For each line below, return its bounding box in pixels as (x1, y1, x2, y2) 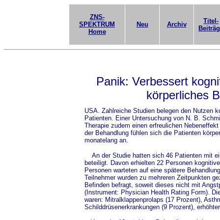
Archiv (166, 21, 187, 28)
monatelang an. (84, 137, 128, 144)
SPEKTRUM (79, 21, 115, 28)
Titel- (203, 17, 219, 25)
